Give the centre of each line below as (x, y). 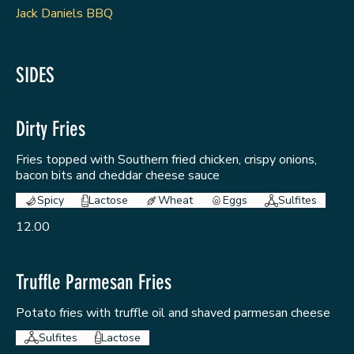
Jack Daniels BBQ (64, 14)
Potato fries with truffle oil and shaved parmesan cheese (173, 313)
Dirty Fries (51, 130)
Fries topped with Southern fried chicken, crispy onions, (166, 160)
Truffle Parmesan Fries (94, 282)
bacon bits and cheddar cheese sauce (118, 176)
